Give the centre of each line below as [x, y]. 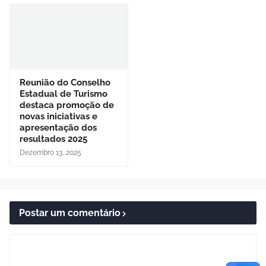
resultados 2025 [53, 139]
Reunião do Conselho [65, 83]
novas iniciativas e [58, 117]
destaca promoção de [67, 105]
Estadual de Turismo [64, 94]
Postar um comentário [70, 213]
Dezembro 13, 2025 [50, 153]
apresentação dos [58, 128]
